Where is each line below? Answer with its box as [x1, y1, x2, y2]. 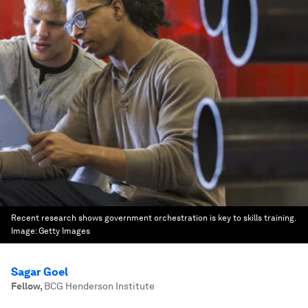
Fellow [11, 280, 40, 291]
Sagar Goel [11, 265, 68, 278]
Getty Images [38, 226, 90, 236]
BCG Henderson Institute [44, 280, 155, 291]
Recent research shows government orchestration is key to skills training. [11, 213, 296, 223]
